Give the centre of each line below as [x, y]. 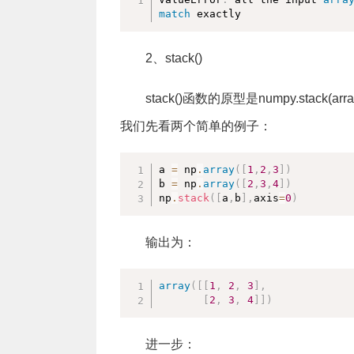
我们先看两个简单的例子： [196, 126]
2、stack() [174, 58]
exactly [216, 14]
